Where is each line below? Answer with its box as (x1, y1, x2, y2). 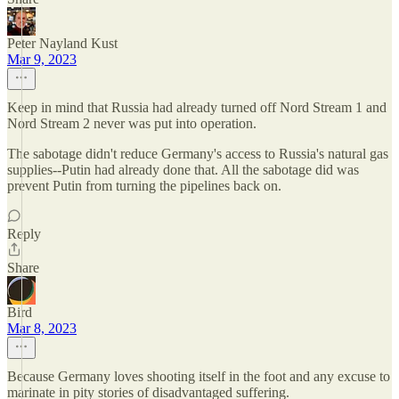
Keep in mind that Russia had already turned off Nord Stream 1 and (7, 100, 387, 115)
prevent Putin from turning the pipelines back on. (7, 178, 281, 193)
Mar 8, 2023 (7, 321, 77, 336)
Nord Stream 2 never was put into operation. (7, 116, 256, 131)
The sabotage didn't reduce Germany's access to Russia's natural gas (7, 146, 388, 161)
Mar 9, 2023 (7, 52, 77, 67)
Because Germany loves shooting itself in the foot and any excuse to (7, 369, 390, 384)
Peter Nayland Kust (7, 36, 118, 51)
